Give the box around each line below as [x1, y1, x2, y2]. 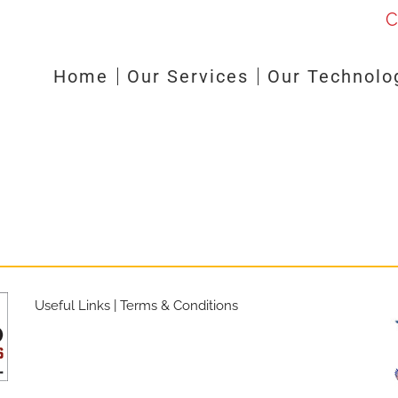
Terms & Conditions [120, 297, 238, 314]
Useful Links [35, 297, 110, 314]
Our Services [127, 66, 249, 87]
